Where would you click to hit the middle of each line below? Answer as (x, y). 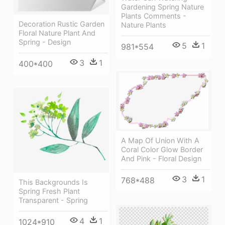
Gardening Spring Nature (162, 7)
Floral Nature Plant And (57, 33)
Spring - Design (45, 42)
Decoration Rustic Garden (62, 24)
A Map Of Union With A (160, 141)
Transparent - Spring (53, 200)
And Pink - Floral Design (161, 159)
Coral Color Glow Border (162, 150)
